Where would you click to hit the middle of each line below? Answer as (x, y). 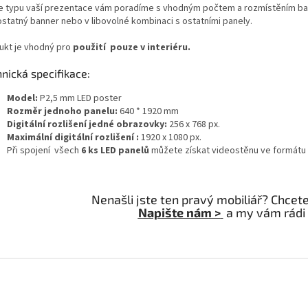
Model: (22, 98)
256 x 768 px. (194, 124)
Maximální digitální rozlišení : (73, 137)
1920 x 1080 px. (170, 137)
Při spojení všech (43, 150)
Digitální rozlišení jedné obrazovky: (87, 124)
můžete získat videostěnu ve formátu (228, 150)
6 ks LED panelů (114, 150)
